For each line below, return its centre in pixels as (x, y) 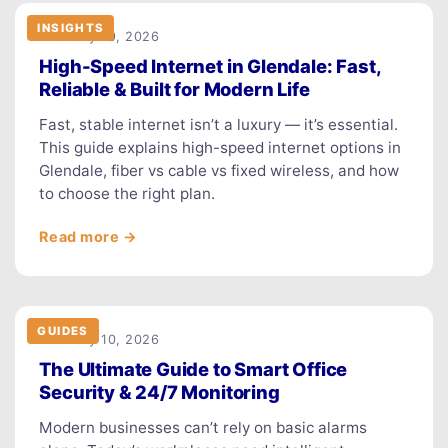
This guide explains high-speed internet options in (220, 147)
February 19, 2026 (99, 36)
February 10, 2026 (99, 339)
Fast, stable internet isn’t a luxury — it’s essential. (219, 124)
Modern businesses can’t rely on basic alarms (203, 427)
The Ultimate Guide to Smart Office (193, 368)
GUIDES (63, 330)
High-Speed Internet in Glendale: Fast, (210, 65)
